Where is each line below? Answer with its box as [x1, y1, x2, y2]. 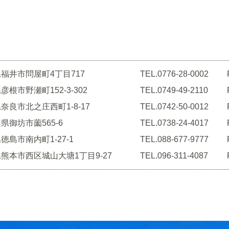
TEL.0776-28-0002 [140, 70, 209, 78]
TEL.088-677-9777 [140, 135, 209, 144]
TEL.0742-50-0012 [140, 102, 209, 111]
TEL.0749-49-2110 [140, 86, 208, 95]
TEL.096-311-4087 [140, 151, 208, 160]
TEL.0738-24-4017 [140, 119, 209, 127]
